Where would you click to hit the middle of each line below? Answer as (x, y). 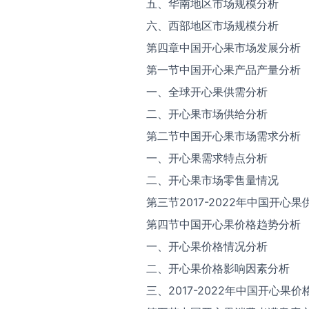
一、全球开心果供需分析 (207, 92)
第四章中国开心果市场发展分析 (223, 48)
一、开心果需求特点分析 (207, 158)
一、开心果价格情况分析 (207, 246)
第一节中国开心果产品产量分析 (223, 70)
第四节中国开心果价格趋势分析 (223, 224)
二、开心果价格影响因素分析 (218, 268)
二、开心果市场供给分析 (207, 114)
